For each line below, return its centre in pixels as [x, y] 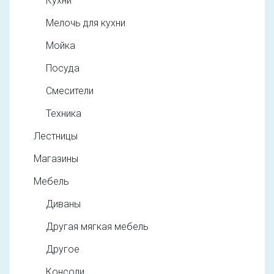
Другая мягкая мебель [97, 226]
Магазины [56, 158]
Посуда [63, 68]
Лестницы [56, 136]
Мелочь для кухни [86, 23]
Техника [64, 113]
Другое [63, 249]
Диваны [63, 204]
